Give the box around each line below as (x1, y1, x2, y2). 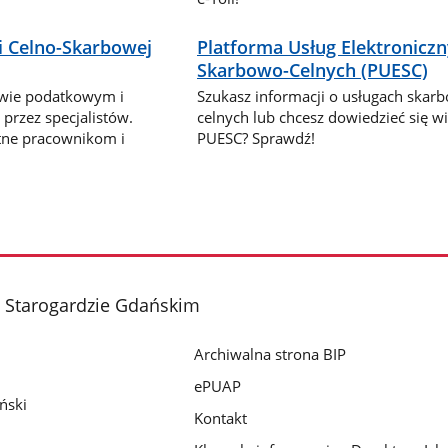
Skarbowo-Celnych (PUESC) (197, 58, 429, 83)
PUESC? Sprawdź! (197, 127, 316, 148)
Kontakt (194, 408, 248, 429)
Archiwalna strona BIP (194, 344, 347, 365)
